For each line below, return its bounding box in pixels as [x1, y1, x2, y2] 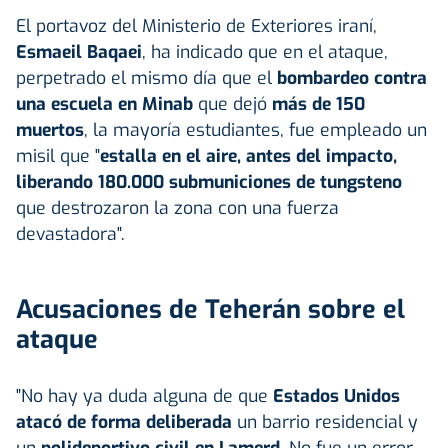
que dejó [193, 91, 272, 116]
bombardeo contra [277, 65, 427, 90]
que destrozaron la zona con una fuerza [16, 195, 339, 220]
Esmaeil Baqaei [16, 39, 142, 64]
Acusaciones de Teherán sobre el [16, 292, 405, 326]
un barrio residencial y [232, 409, 418, 434]
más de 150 [272, 91, 365, 116]
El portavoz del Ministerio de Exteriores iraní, [16, 13, 377, 38]
